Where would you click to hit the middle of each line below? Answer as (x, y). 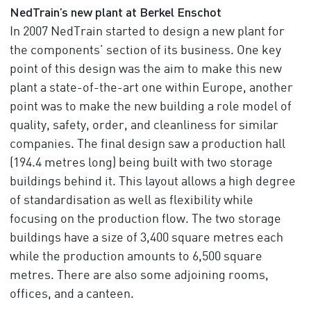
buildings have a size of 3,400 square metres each (146, 238)
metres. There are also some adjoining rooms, (139, 276)
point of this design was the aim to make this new (145, 69)
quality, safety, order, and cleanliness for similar (144, 126)
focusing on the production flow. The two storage (145, 219)
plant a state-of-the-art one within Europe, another (151, 88)
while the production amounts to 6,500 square (136, 257)
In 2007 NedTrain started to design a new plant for (147, 32)
